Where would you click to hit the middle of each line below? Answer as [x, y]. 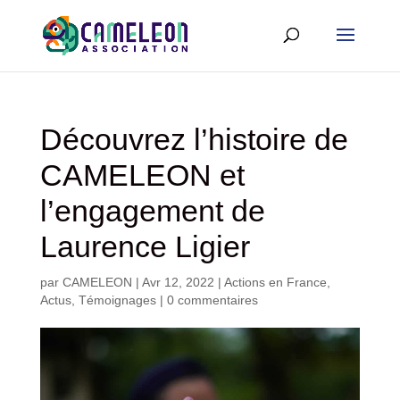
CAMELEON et [142, 175]
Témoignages [117, 300]
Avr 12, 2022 [178, 282]
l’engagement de [152, 211]
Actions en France [275, 282]
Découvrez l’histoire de [194, 139]
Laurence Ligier [145, 246]
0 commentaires [212, 300]
